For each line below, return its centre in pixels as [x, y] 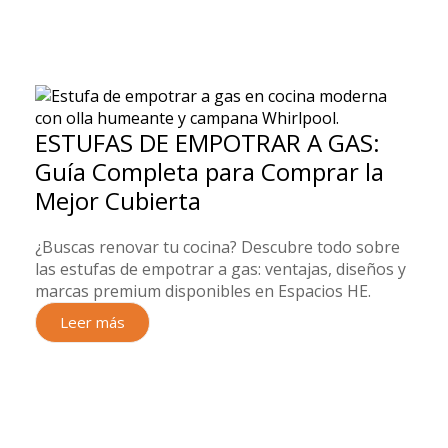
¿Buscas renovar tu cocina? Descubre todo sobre [217, 247]
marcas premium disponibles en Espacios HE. [203, 291]
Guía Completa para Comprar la [209, 171]
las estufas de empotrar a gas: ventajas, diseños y [220, 269]
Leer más [92, 322]
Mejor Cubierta [118, 200]
